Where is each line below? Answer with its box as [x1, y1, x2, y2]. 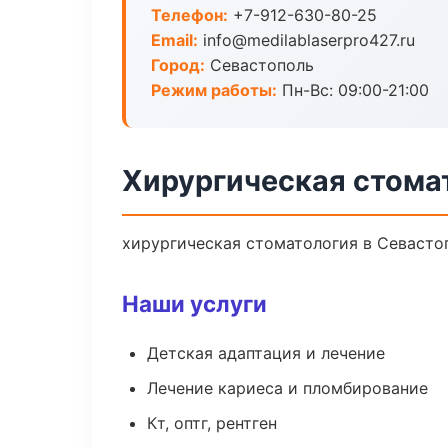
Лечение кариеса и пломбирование [147, 378, 428, 398]
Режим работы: [151, 80, 277, 100]
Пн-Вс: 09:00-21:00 [277, 80, 429, 100]
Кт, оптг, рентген [147, 413, 277, 433]
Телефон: [151, 5, 228, 25]
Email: [151, 30, 198, 50]
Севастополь [205, 55, 314, 75]
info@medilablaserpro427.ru [198, 30, 415, 50]
